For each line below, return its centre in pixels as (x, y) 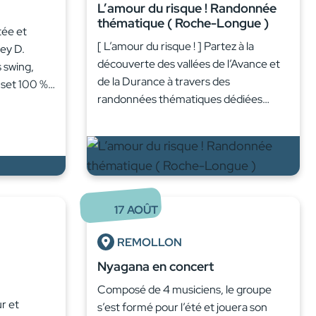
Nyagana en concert (156, 267)
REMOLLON (150, 243)
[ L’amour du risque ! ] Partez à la (176, 47)
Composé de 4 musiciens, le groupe (184, 290)
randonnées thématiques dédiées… (183, 99)
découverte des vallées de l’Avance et (189, 64)
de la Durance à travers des (164, 82)
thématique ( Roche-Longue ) (183, 23)
